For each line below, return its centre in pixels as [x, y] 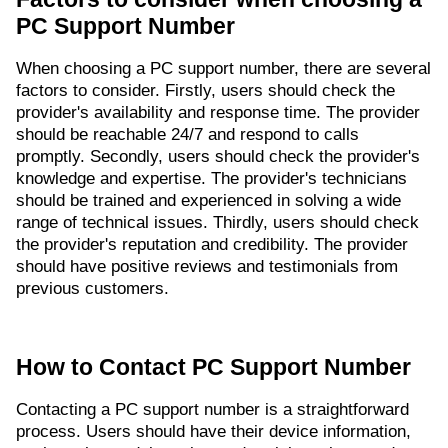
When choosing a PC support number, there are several [223, 69]
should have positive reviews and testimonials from [207, 267]
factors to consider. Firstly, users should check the [205, 91]
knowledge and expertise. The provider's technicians [211, 179]
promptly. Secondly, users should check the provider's [218, 157]
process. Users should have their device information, [213, 432]
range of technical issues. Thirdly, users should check [217, 223]
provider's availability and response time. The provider [218, 113]
